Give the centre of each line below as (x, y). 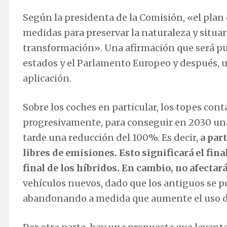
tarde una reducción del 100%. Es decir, (111, 138)
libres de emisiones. (71, 153)
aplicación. (47, 79)
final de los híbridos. (72, 168)
